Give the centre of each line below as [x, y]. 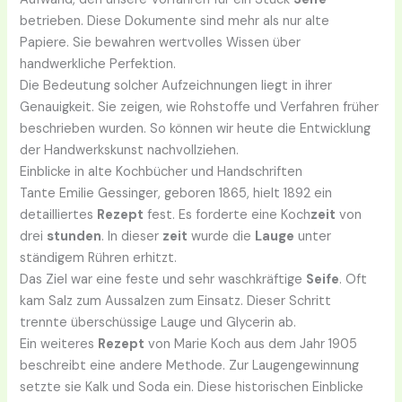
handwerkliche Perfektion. [98, 64]
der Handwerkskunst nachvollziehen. [130, 150]
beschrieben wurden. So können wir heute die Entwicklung [196, 128]
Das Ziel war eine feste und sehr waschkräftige [163, 279]
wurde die [222, 236]
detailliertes [59, 214]
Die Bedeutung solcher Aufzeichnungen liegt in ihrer [176, 85]
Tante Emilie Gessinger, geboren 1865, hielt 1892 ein [176, 193]
